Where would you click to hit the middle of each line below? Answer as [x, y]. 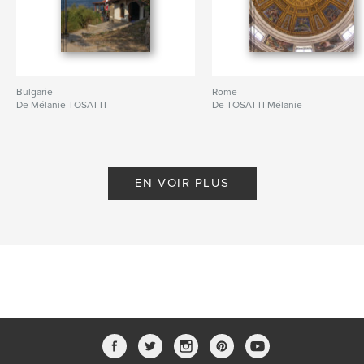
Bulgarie [35, 91]
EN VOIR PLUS [182, 182]
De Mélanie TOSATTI [61, 104]
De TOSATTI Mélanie [258, 104]
